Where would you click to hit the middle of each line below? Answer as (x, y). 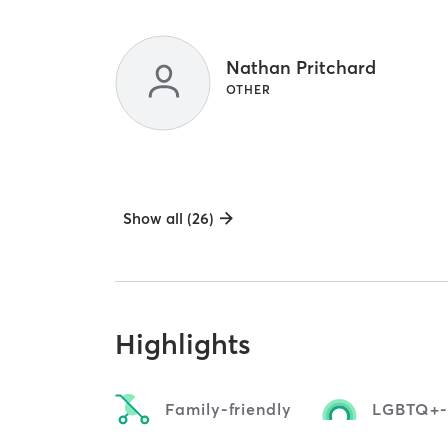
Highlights (183, 343)
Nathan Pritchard (301, 68)
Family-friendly (229, 409)
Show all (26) (169, 218)
